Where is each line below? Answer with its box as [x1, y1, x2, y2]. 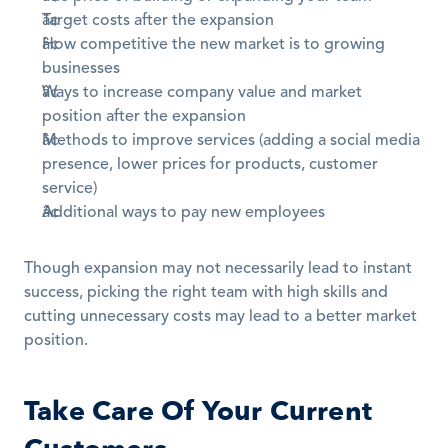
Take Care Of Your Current [24, 393, 373, 430]
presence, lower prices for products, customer [42, 157, 378, 173]
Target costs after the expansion [42, 13, 274, 29]
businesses [42, 61, 120, 77]
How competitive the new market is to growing [42, 37, 385, 53]
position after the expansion [42, 109, 246, 125]
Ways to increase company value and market [42, 85, 362, 101]
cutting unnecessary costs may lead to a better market [24, 309, 417, 325]
